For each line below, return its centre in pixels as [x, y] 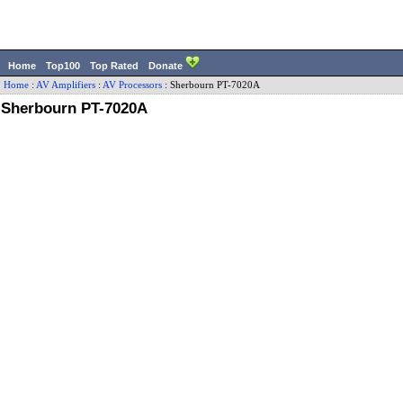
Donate [167, 66]
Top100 [63, 66]
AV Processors [132, 85]
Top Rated [114, 66]
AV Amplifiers [66, 85]
